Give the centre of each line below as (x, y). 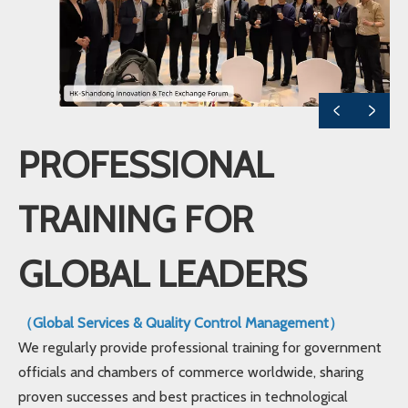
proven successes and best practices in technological (183, 396)
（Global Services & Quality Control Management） (181, 322)
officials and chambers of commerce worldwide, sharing (191, 372)
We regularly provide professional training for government (200, 347)
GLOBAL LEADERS (163, 273)
